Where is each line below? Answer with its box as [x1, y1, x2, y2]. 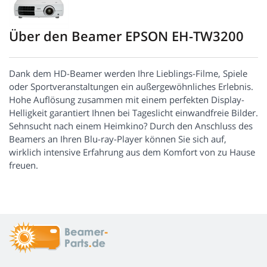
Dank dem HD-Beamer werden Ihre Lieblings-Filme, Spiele [9, 67, 247, 80]
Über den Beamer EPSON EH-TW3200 [9, 27, 244, 45]
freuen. [9, 159, 38, 172]
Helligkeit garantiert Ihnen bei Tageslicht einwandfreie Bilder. [9, 107, 258, 119]
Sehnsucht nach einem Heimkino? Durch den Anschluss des [9, 120, 253, 132]
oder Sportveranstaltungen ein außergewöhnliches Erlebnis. [9, 80, 253, 93]
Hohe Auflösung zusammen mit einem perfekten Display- [9, 94, 244, 106]
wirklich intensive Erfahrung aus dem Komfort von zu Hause [9, 146, 255, 159]
